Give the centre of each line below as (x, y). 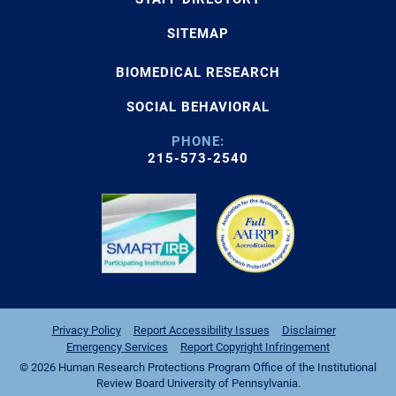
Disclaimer (308, 330)
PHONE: (198, 141)
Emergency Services (117, 346)
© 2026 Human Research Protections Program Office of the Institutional (198, 367)
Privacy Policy (86, 330)
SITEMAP (198, 33)
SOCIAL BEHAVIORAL (198, 107)
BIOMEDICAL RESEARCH (198, 72)
